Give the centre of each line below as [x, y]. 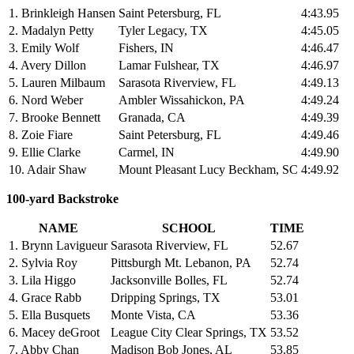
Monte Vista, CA [153, 314]
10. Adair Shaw [48, 169]
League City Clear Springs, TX [189, 332]
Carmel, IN [147, 152]
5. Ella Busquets [49, 314]
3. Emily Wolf [44, 47]
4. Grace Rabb [45, 297]
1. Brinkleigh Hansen [62, 13]
